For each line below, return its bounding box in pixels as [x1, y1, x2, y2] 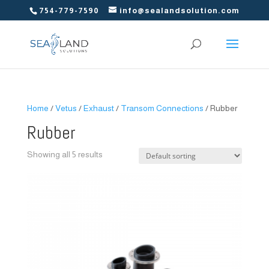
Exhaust [83, 103, 114, 113]
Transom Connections [120, 103, 204, 113]
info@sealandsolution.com [119, 5, 240, 15]
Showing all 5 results [26, 150, 103, 159]
